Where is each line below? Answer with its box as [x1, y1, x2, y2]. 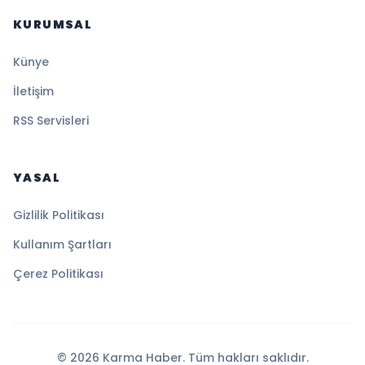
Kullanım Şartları [13, 235, 112, 253]
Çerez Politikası [13, 265, 103, 282]
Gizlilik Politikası [13, 206, 104, 223]
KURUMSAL [13, 15, 93, 33]
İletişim [13, 82, 54, 99]
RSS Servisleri [13, 112, 89, 129]
